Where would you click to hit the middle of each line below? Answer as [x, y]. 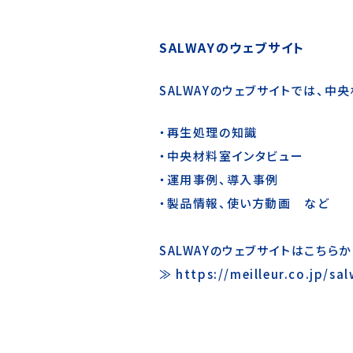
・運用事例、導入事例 [219, 179]
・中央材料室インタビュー [232, 155]
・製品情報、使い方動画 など [245, 203]
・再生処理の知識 [208, 132]
